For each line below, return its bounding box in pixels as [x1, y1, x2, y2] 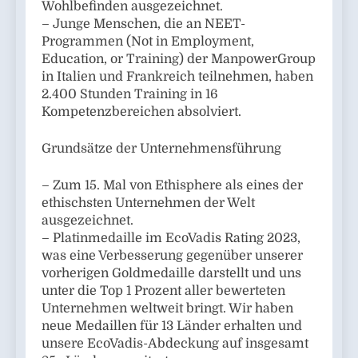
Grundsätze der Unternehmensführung [42, 141, 281, 156]
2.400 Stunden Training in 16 [42, 86, 218, 101]
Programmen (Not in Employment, [42, 34, 254, 49]
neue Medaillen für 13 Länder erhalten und [42, 318, 302, 333]
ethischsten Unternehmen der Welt [42, 195, 255, 210]
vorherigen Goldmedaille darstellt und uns [42, 265, 301, 280]
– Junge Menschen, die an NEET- [42, 16, 245, 31]
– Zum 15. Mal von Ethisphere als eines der [42, 177, 303, 193]
